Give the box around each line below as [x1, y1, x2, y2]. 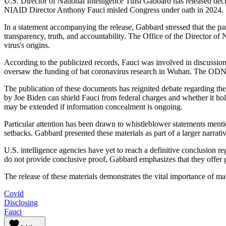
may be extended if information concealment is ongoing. [4, 102, 183, 111]
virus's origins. [4, 40, 50, 49]
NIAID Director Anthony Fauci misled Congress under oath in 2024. [4, 5, 223, 14]
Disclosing [4, 198, 38, 207]
